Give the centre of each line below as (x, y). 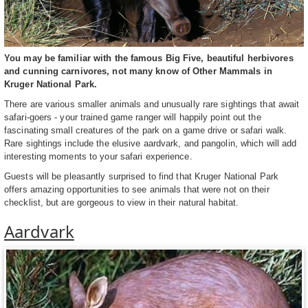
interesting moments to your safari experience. (98, 156)
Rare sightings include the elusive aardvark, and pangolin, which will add (151, 143)
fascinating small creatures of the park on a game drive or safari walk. (146, 130)
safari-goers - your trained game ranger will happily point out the (133, 117)
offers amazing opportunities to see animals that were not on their (137, 189)
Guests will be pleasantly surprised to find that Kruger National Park (141, 176)
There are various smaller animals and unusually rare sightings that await (152, 104)
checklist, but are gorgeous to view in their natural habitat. (123, 202)
